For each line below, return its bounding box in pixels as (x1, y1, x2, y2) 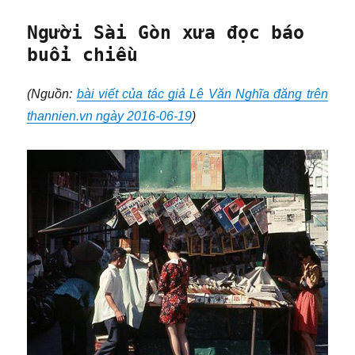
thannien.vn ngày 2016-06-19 (27, 109, 193, 124)
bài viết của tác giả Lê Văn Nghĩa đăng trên (76, 87, 328, 101)
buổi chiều (27, 44, 139, 65)
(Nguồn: (27, 87, 77, 101)
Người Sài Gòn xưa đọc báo (27, 21, 305, 43)
